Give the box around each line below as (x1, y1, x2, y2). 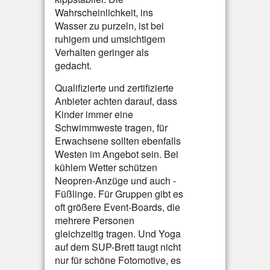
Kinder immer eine (55, 107, 133, 121)
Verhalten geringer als (55, 45, 149, 59)
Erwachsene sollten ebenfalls (55, 134, 181, 148)
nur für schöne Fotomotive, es (55, 253, 181, 267)
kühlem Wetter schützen (55, 160, 157, 174)
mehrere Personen (55, 213, 134, 227)
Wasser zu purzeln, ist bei (55, 19, 164, 33)
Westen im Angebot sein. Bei (55, 147, 178, 161)
